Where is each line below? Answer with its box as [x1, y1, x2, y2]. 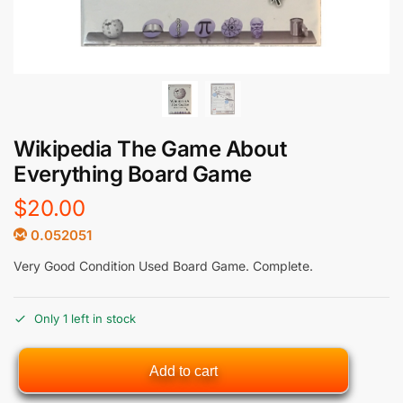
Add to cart [148, 363, 218, 380]
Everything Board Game [13, 161, 252, 187]
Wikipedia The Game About [13, 136, 286, 162]
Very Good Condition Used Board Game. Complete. [13, 257, 313, 273]
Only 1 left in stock [34, 311, 136, 327]
